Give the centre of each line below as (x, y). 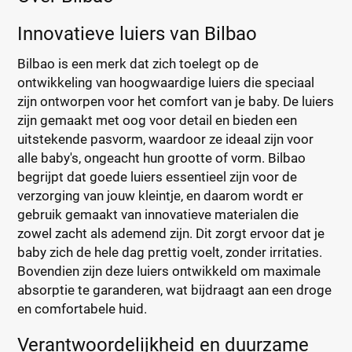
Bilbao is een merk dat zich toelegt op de (138, 64)
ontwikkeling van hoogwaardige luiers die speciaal (166, 82)
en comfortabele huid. (82, 309)
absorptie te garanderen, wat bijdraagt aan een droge (175, 290)
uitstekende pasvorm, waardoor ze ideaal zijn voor (166, 139)
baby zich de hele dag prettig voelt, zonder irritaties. (170, 252)
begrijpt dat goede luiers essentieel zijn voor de (158, 177)
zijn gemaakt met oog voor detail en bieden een (158, 120)
